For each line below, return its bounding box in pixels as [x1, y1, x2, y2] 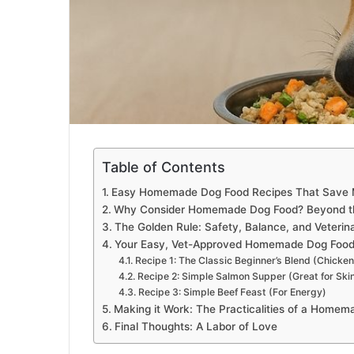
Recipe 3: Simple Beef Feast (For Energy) [137, 286, 326, 299]
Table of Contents [102, 159, 225, 176]
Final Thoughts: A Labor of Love [114, 320, 277, 333]
